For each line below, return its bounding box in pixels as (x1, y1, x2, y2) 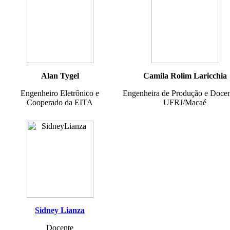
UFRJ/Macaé (163, 98, 206, 107)
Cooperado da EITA (27, 98, 93, 107)
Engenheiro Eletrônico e (21, 88, 99, 98)
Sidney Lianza (35, 205, 85, 215)
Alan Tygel (41, 71, 79, 80)
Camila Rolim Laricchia (143, 71, 227, 80)
